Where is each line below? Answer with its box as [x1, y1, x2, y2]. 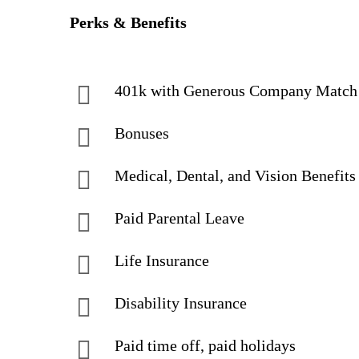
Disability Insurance [115, 294, 247, 312]
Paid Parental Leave [115, 209, 244, 227]
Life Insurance [115, 252, 209, 269]
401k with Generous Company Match [115, 82, 357, 99]
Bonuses [115, 124, 169, 142]
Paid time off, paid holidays [115, 337, 296, 354]
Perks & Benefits [70, 14, 187, 31]
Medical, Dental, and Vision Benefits [115, 167, 356, 184]
